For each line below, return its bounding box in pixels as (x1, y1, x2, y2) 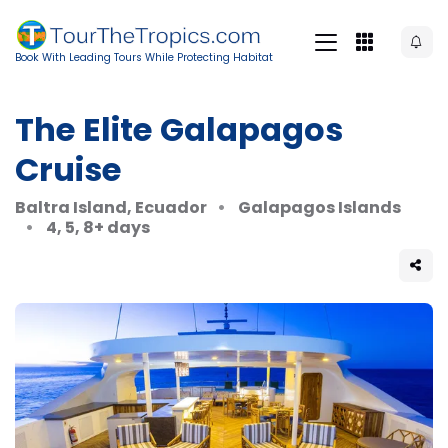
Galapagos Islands (238, 195, 402, 219)
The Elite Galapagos (15, 106, 343, 152)
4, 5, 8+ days (46, 215, 151, 239)
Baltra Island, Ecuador (15, 195, 207, 219)
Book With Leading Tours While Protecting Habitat (15, 50, 273, 65)
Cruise (15, 146, 122, 192)
